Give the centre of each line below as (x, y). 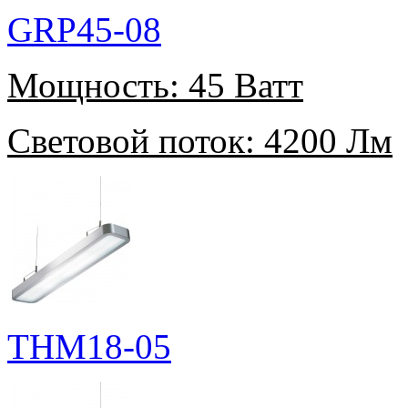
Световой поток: (131, 141)
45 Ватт (241, 86)
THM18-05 (89, 347)
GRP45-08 (84, 30)
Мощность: (93, 86)
